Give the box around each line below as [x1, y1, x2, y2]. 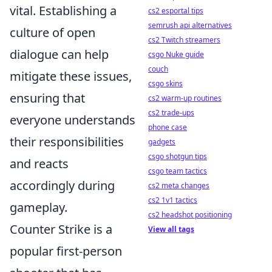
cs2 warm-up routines [148, 93, 222, 103]
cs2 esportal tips [148, 5, 203, 16]
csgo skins [148, 78, 183, 89]
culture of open [10, 24, 95, 41]
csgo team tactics [148, 166, 207, 176]
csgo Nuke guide [148, 49, 204, 59]
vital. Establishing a [10, 2, 117, 19]
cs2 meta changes [148, 180, 209, 191]
